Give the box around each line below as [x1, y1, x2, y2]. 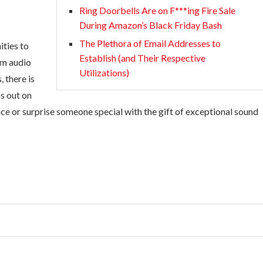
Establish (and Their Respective [79, 52, 205, 63]
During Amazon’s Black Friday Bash [79, 19, 222, 31]
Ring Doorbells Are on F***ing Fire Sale [79, 5, 235, 16]
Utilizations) [79, 67, 129, 78]
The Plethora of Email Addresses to [79, 38, 221, 49]
